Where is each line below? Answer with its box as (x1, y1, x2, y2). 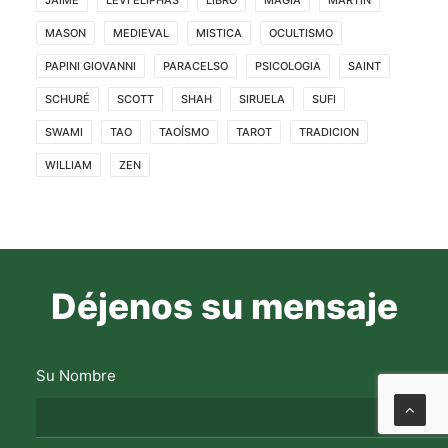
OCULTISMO (269, 25, 333, 40)
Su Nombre (36, 366, 116, 385)
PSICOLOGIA (255, 58, 321, 73)
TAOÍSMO (159, 124, 209, 139)
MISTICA (196, 25, 242, 40)
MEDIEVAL (113, 25, 169, 40)
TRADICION (299, 124, 359, 139)
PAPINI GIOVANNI (45, 58, 136, 73)
